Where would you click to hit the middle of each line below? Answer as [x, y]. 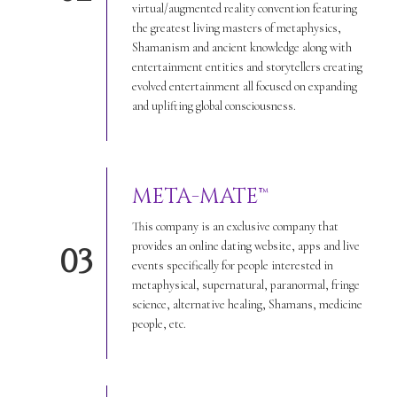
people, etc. [159, 323]
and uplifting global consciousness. [214, 105]
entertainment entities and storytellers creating [247, 66]
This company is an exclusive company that [235, 226]
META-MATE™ [200, 196]
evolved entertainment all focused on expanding [244, 86]
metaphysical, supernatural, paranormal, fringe [245, 284]
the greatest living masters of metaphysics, [236, 27]
